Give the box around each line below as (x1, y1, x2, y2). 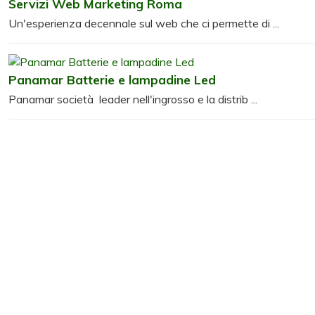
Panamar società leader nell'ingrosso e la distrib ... (8, 91, 257, 106)
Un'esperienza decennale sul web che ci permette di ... (8, 15, 279, 30)
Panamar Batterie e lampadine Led (8, 71, 216, 87)
